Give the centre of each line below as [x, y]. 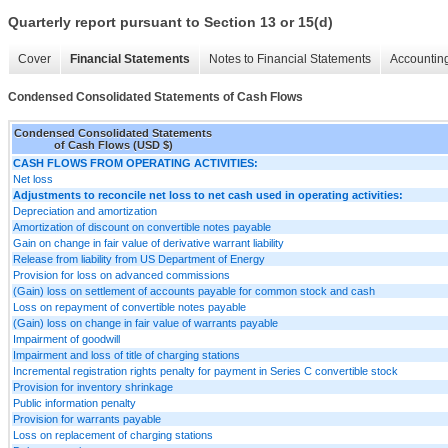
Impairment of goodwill [66, 338]
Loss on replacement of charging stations [113, 434]
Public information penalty [74, 402]
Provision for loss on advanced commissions [121, 274]
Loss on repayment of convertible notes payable [129, 306]
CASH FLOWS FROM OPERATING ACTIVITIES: [135, 162]
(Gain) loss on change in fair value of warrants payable [145, 322]
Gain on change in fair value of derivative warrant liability [148, 242]
